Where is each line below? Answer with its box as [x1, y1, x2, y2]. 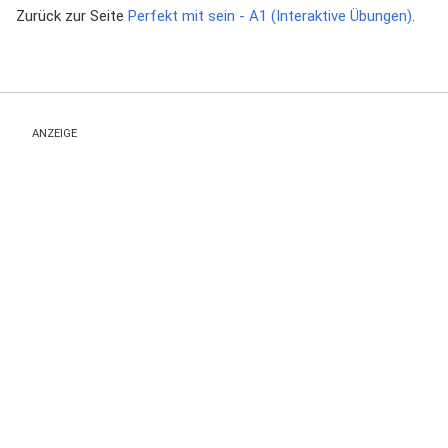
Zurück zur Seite [16, 7, 128, 25]
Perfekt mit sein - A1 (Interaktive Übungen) [128, 7, 412, 25]
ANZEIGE [32, 127, 77, 140]
